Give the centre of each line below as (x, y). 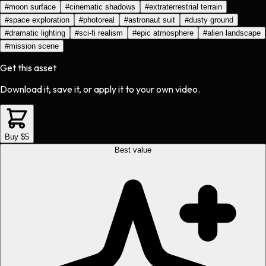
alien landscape (234, 33)
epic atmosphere (165, 33)
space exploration (39, 20)
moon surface (32, 7)
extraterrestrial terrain (186, 7)
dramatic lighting (37, 33)
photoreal (99, 20)
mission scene (34, 46)
